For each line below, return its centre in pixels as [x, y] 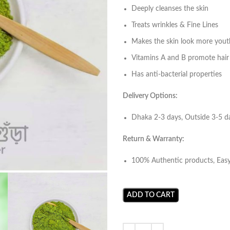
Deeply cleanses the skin [170, 9]
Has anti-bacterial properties [177, 74]
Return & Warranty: [154, 139]
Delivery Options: [150, 96]
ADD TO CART [151, 195]
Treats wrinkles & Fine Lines [175, 25]
